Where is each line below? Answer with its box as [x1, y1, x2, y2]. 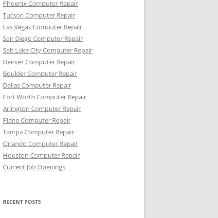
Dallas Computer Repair [3, 81, 71, 90]
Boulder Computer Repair [3, 69, 77, 78]
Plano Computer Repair [3, 116, 71, 125]
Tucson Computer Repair [3, 11, 75, 19]
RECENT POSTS [3, 198, 41, 205]
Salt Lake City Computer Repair [3, 46, 92, 54]
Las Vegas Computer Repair [3, 22, 82, 31]
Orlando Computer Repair [3, 139, 78, 148]
